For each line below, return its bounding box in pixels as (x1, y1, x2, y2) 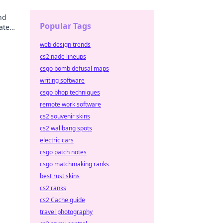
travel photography (40, 208, 93, 216)
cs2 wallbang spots (40, 124, 92, 132)
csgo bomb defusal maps (40, 64, 109, 73)
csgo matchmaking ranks (40, 160, 109, 168)
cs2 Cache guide (40, 196, 85, 204)
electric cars (40, 136, 74, 144)
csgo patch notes (40, 148, 87, 156)
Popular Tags (40, 20, 91, 31)
